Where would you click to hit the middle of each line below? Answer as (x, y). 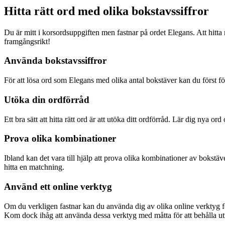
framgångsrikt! (27, 41)
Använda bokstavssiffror (55, 61)
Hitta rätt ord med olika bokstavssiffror (106, 11)
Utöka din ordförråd (47, 99)
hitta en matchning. (34, 167)
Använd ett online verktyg (58, 186)
